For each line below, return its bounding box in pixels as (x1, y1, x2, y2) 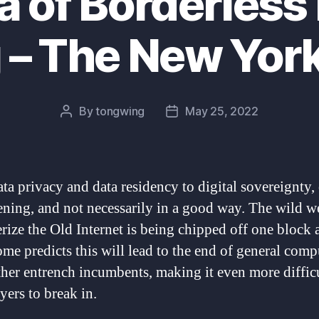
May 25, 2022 (185, 104, 258, 119)
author (66, 122, 100, 137)
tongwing (95, 104, 145, 119)
